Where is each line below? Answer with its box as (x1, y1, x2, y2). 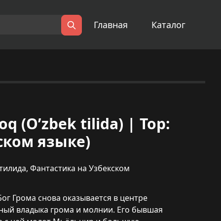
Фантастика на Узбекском (30, 163, 130, 174)
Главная (94, 19, 128, 31)
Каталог (151, 19, 185, 31)
